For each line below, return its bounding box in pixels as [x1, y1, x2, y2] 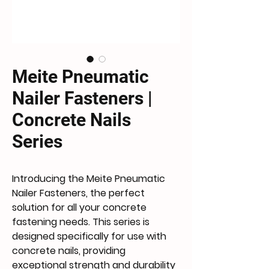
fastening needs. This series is [12, 215, 150, 229]
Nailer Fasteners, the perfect [12, 186, 145, 200]
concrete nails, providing [12, 244, 125, 258]
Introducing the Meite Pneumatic [12, 172, 165, 186]
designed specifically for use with [12, 229, 166, 243]
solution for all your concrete [12, 201, 147, 214]
